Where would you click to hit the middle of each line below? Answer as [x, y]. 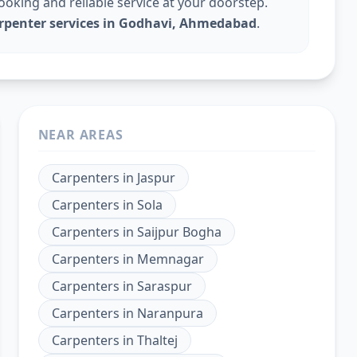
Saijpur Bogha [179, 232]
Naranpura [170, 313]
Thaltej [157, 340]
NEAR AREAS [80, 135]
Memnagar [170, 259]
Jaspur [156, 178]
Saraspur [164, 286]
